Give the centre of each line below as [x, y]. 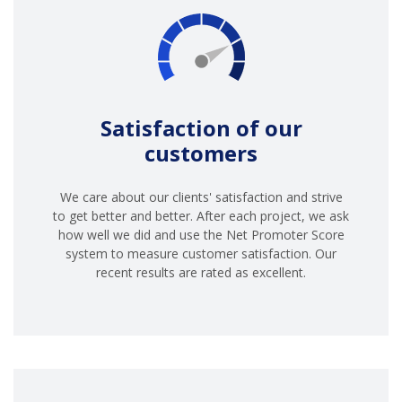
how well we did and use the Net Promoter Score [201, 234]
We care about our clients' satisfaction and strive [201, 197]
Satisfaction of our [201, 127]
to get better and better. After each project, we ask [201, 215]
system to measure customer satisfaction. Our [201, 253]
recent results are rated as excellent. [201, 272]
